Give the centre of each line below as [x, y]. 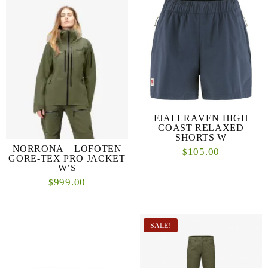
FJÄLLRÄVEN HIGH [201, 118]
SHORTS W [201, 137]
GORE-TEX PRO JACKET [67, 158]
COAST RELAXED [201, 127]
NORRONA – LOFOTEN [67, 148]
